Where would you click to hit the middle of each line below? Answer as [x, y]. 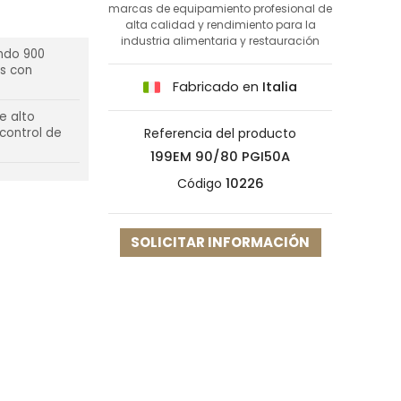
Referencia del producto [220, 134]
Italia [280, 86]
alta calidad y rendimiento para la [220, 24]
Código [199, 184]
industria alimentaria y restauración [220, 40]
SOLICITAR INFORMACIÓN [220, 243]
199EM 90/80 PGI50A [220, 157]
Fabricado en [216, 86]
